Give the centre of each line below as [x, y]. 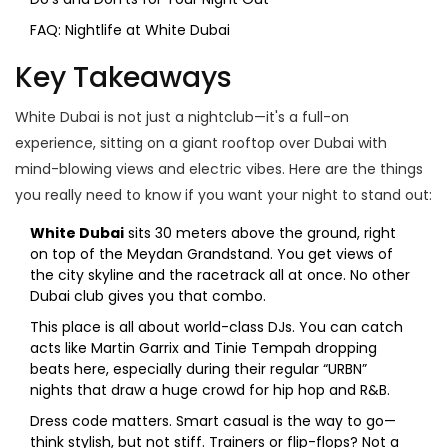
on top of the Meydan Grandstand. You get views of [211, 254]
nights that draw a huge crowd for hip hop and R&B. [210, 390]
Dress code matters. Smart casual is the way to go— [213, 421]
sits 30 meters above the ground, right [260, 233]
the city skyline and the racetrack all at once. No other [220, 275]
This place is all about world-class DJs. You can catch [216, 327]
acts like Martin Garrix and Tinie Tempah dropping [203, 348]
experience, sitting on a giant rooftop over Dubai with [201, 143]
